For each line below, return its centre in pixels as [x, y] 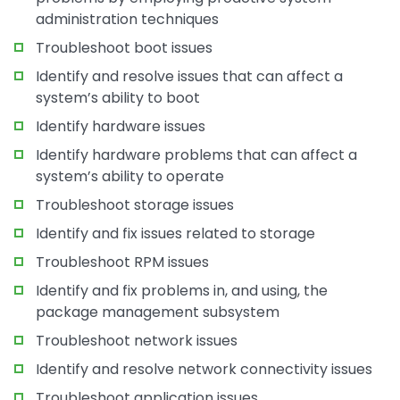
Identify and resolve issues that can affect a [189, 76]
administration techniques [127, 19]
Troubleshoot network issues [137, 341]
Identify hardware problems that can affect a [196, 155]
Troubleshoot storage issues [135, 205]
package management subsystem [158, 312]
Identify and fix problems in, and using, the [182, 291]
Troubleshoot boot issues [124, 48]
